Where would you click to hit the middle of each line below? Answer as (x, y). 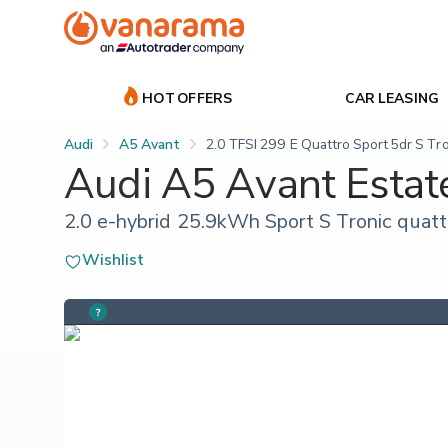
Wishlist (113, 258)
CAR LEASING (392, 97)
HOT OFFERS (187, 97)
